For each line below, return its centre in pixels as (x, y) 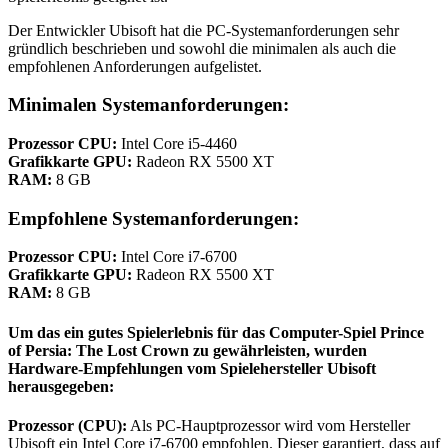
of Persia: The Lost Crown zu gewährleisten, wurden (187, 350)
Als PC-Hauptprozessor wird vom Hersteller (268, 425)
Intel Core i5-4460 (177, 143)
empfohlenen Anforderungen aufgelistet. (135, 66)
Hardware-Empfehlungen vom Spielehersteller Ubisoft (192, 368)
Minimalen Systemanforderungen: (148, 105)
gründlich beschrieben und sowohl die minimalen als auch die (202, 48)
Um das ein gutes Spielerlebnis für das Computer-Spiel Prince (216, 332)
